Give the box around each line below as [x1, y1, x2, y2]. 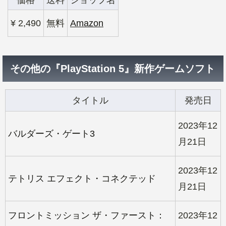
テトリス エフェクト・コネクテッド [8, 173, 156, 184]
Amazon [70, 18, 103, 28]
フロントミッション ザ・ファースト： [8, 210, 165, 220]
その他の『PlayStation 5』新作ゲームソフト [10, 63, 215, 74]
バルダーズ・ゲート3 [8, 128, 95, 139]
